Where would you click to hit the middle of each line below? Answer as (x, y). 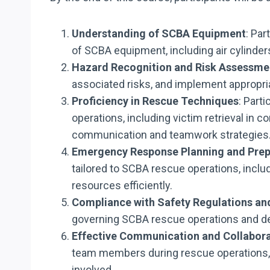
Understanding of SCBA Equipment (159, 33)
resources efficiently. (122, 185)
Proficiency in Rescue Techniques (155, 101)
